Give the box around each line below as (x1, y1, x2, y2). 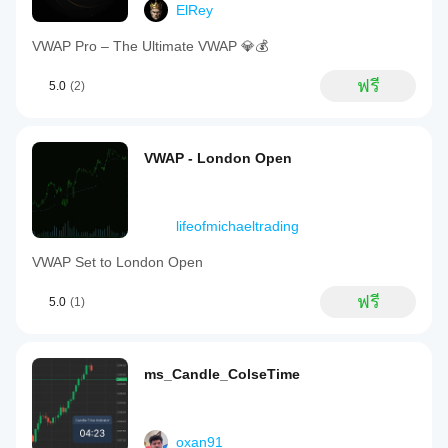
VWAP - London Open (144, 150, 292, 166)
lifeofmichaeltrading (176, 218, 299, 234)
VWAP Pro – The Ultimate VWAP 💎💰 (32, 38, 268, 54)
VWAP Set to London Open (32, 254, 203, 270)
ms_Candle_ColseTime (144, 366, 300, 382)
